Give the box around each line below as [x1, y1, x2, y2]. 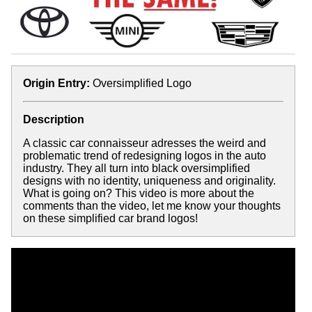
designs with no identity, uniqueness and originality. [23, 174, 276, 187]
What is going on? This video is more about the [23, 187, 254, 199]
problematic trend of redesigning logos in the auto [23, 149, 266, 162]
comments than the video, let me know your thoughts [23, 199, 281, 212]
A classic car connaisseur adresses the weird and [23, 136, 266, 149]
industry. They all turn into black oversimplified [23, 162, 250, 174]
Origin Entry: [23, 77, 90, 89]
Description [23, 113, 84, 125]
